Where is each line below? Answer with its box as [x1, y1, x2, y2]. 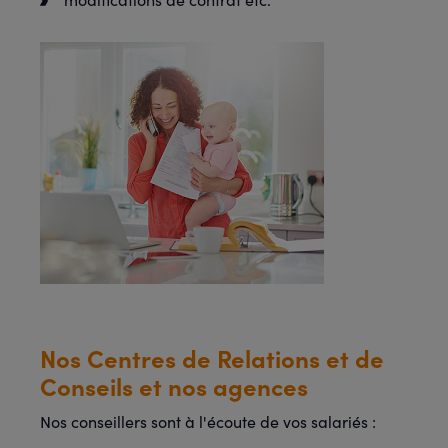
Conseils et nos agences [40, 369, 308, 402]
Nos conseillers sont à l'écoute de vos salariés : [40, 411, 376, 432]
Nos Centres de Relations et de [40, 341, 384, 374]
